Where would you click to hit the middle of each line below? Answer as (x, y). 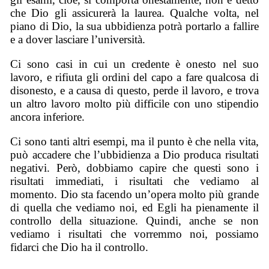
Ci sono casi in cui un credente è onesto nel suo (134, 64)
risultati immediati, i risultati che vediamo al (134, 181)
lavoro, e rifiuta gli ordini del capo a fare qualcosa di (134, 77)
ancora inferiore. (48, 116)
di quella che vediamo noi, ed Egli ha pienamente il (134, 207)
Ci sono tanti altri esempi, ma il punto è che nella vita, (134, 141)
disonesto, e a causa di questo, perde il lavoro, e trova (134, 90)
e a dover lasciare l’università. (78, 40)
